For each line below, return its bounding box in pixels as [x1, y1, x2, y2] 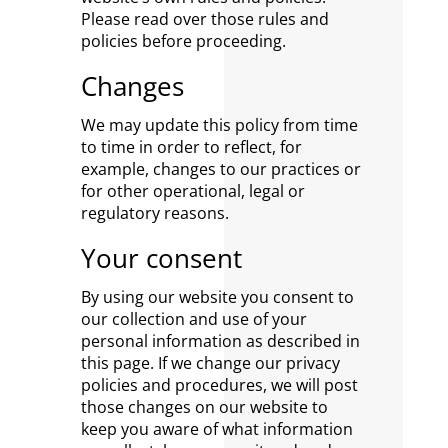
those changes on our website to [80, 396, 328, 418]
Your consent [80, 240, 242, 276]
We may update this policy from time [80, 114, 358, 136]
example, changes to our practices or [80, 158, 361, 180]
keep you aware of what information [80, 418, 353, 440]
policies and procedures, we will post [80, 374, 358, 396]
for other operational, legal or [80, 180, 305, 202]
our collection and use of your [80, 308, 307, 330]
